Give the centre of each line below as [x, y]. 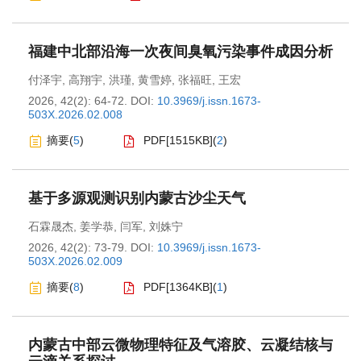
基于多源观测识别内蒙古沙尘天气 [137, 198]
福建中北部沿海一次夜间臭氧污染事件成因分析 [180, 51]
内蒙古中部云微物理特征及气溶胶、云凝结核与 [180, 344]
